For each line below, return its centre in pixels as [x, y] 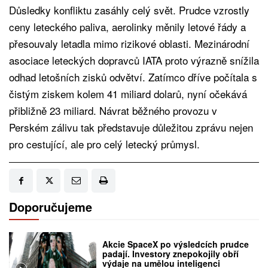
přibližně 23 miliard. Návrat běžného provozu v [113, 111]
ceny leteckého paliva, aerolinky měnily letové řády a [127, 27]
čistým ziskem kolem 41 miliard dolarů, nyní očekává [128, 94]
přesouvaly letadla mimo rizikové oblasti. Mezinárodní [129, 44]
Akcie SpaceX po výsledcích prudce [176, 244]
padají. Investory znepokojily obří [171, 253]
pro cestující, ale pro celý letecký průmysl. [104, 144]
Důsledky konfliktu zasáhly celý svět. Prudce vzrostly [129, 10]
